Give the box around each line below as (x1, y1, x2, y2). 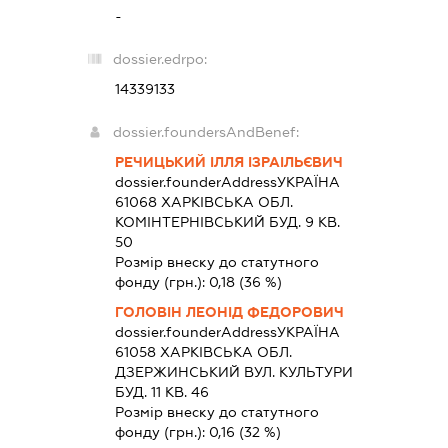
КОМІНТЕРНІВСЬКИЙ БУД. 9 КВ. (115, 213, 341, 230)
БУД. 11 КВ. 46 (115, 383, 210, 400)
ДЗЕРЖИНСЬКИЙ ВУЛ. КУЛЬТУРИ (115, 363, 354, 380)
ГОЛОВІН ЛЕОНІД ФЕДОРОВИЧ (115, 303, 345, 320)
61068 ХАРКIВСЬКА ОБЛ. (115, 193, 294, 210)
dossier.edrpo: (113, 50, 208, 67)
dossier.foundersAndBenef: (113, 123, 300, 140)
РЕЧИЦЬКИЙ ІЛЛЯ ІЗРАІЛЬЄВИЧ (115, 153, 344, 170)
